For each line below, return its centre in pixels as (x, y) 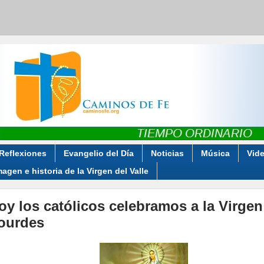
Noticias (167, 153)
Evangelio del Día (98, 153)
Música (215, 153)
